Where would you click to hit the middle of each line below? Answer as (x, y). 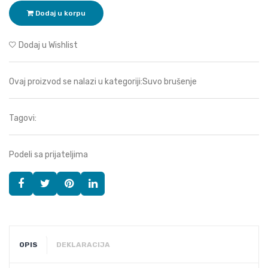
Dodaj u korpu (60, 13)
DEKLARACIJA (83, 245)
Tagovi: (23, 118)
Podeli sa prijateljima (48, 155)
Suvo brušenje (170, 82)
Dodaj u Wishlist (48, 45)
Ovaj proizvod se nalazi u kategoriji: (76, 82)
